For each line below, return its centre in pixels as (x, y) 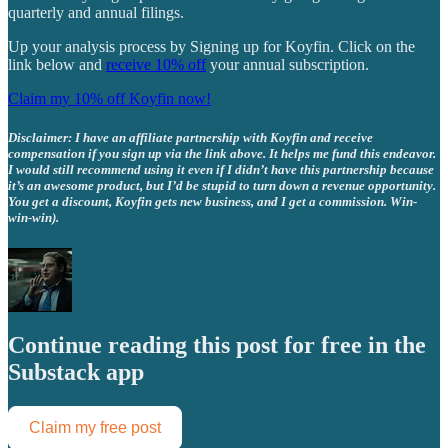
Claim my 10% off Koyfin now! (109, 98)
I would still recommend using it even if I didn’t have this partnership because (221, 169)
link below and (57, 64)
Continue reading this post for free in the (217, 344)
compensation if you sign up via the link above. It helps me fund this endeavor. (222, 153)
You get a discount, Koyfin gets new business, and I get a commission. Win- (212, 201)
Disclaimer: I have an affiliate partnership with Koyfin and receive (190, 137)
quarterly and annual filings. (96, 12)
